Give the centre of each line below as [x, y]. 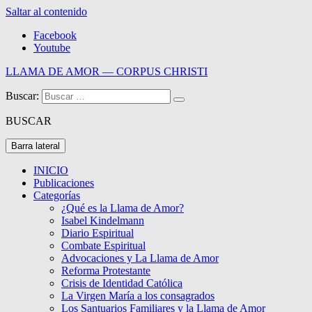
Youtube [52, 48]
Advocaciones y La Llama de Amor [140, 258]
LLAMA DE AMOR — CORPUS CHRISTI [107, 71]
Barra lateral [36, 146]
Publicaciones [64, 183]
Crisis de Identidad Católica [122, 283]
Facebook [55, 35]
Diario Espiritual [97, 233]
